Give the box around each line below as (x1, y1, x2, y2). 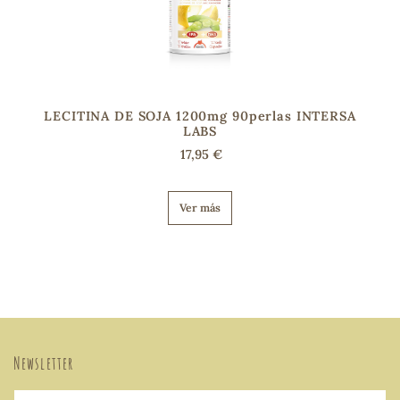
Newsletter (13, 352, 75, 374)
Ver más (179, 200, 221, 214)
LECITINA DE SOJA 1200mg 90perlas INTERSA (44, 107, 356, 124)
